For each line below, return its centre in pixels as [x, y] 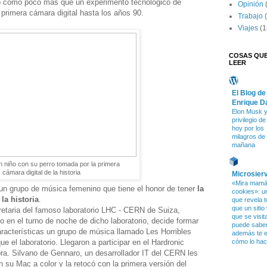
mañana [243, 145]
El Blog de [249, 93]
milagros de [249, 137]
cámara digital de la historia [41, 172]
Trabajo [250, 16]
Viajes [248, 28]
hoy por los [248, 128]
